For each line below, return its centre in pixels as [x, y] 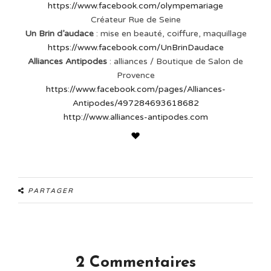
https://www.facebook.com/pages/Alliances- [135, 90]
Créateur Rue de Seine [135, 20]
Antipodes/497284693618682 [135, 103]
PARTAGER [51, 191]
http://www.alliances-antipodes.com [135, 117]
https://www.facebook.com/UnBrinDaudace [135, 48]
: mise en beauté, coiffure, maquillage [171, 34]
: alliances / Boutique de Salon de [176, 62]
